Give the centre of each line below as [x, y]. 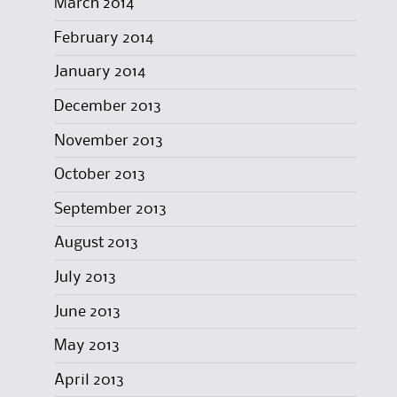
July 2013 [85, 277]
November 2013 [108, 140]
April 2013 [89, 380]
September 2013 [110, 209]
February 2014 [103, 38]
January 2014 [99, 72]
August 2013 [96, 243]
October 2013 [99, 175]
